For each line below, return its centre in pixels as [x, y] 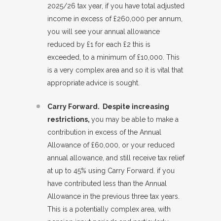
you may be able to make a [135, 119]
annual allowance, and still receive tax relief [116, 158]
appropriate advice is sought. [93, 83]
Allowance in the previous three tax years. [113, 196]
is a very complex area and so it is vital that [115, 70]
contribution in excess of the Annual [104, 132]
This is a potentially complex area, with [109, 209]
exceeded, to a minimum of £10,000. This [113, 57]
